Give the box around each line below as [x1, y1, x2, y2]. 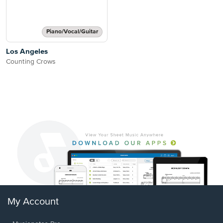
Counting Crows [6, 58, 56, 65]
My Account [7, 197, 59, 208]
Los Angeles [6, 48, 48, 55]
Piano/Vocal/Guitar [46, 29, 98, 35]
